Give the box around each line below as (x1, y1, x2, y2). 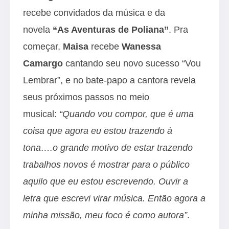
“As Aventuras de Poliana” (53, 24, 169, 35)
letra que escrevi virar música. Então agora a (23, 193, 205, 203)
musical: (23, 108, 59, 119)
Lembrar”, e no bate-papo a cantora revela (23, 75, 196, 85)
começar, (23, 41, 63, 52)
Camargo (23, 58, 63, 68)
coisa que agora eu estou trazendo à (23, 125, 172, 136)
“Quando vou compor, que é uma (59, 108, 194, 119)
